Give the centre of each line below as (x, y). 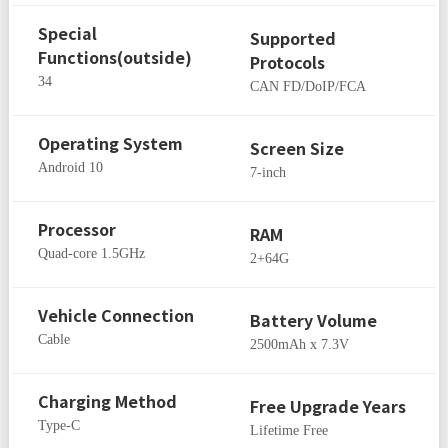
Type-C (59, 426)
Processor (77, 229)
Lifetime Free (289, 431)
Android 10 (71, 168)
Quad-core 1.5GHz (92, 254)
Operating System (111, 143)
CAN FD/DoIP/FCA (308, 87)
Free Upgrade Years (328, 406)
